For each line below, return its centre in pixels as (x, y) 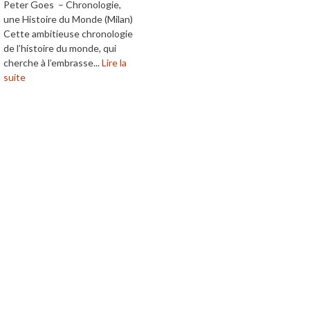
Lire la (114, 63)
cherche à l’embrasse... (53, 63)
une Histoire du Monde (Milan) (68, 19)
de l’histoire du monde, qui (60, 48)
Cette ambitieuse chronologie (68, 34)
